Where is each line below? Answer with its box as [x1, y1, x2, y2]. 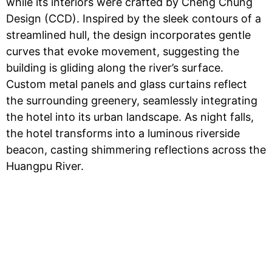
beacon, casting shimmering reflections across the [6, 143, 266, 156]
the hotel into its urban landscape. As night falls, [6, 110, 254, 123]
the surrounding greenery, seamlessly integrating [6, 94, 257, 107]
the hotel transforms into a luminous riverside [6, 127, 240, 140]
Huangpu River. [6, 160, 84, 172]
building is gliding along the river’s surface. [6, 61, 223, 74]
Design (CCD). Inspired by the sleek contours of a [6, 12, 261, 25]
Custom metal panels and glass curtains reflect [6, 78, 247, 90]
